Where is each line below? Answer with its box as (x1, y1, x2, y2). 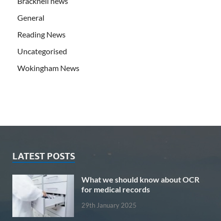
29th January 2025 (81, 201, 137, 209)
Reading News (17, 29, 66, 39)
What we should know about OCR (81, 174, 199, 184)
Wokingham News (17, 63, 79, 73)
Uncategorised (17, 46, 67, 56)
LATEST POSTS (12, 150, 75, 161)
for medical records (81, 184, 150, 194)
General (17, 12, 44, 22)
